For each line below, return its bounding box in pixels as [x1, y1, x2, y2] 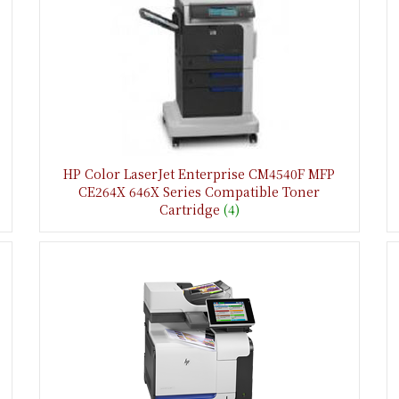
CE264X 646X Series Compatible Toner [78, 182, 321, 200]
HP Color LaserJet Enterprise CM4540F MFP [63, 164, 336, 183]
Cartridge [159, 199, 220, 218]
